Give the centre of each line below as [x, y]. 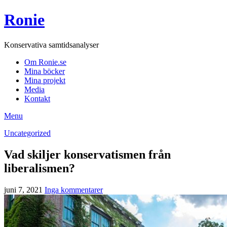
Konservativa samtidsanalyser [51, 45]
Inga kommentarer [74, 190]
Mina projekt [45, 80]
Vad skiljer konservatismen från [87, 154]
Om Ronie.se [45, 62]
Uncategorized [27, 133]
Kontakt [37, 98]
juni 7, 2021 [23, 190]
